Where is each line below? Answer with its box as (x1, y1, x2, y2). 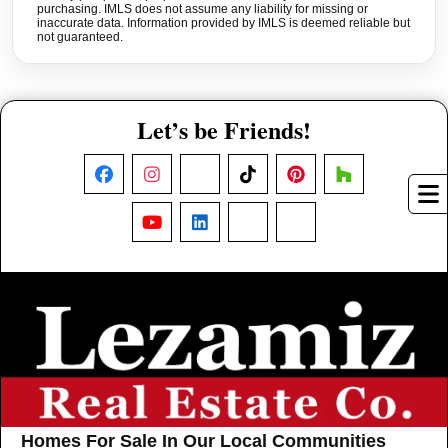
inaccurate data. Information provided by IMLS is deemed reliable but (37, 15, 410, 30)
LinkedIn (198, 219, 267, 240)
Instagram (150, 171, 231, 192)
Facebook (102, 171, 182, 192)
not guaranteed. (37, 29, 123, 44)
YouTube (150, 219, 221, 240)
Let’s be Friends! (137, 111, 311, 147)
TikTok (246, 171, 298, 192)
